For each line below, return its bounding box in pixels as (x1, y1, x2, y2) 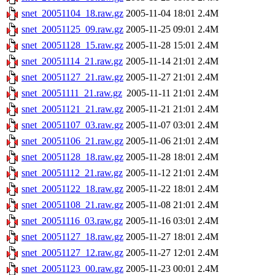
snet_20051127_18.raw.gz (21, 231, 123, 242)
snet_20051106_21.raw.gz (21, 136, 123, 147)
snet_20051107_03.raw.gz (21, 120, 123, 131)
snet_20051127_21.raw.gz (21, 72, 123, 83)
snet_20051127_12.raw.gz (21, 247, 123, 258)
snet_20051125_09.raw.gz (21, 24, 123, 35)
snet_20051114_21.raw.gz (21, 56, 123, 67)
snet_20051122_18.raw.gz (21, 184, 123, 195)
